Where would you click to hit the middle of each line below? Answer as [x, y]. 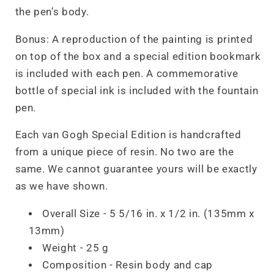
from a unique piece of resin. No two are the [124, 152]
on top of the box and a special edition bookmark [138, 56]
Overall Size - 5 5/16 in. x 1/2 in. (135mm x [149, 213]
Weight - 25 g [76, 248]
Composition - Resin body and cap [128, 265]
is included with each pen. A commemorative [127, 73]
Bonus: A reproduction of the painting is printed [134, 39]
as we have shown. [61, 186]
